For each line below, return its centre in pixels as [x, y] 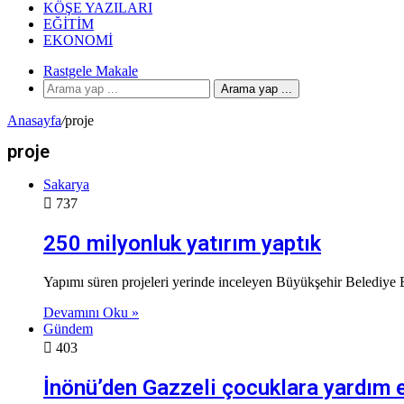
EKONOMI [78, 40]
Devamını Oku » [91, 313]
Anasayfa [34, 120]
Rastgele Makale [91, 71]
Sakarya [66, 185]
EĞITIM [69, 24]
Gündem [68, 329]
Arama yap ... [257, 89]
